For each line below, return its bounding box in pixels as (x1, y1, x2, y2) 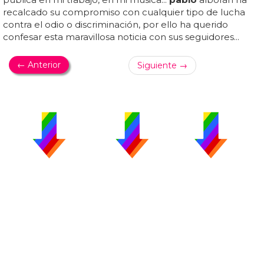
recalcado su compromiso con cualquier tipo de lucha (3, 6, 245, 18)
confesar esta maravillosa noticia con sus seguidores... (3, 31, 239, 42)
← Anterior (17, 60, 61, 70)
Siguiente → (137, 60, 187, 71)
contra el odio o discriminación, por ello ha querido (3, 19, 228, 30)
